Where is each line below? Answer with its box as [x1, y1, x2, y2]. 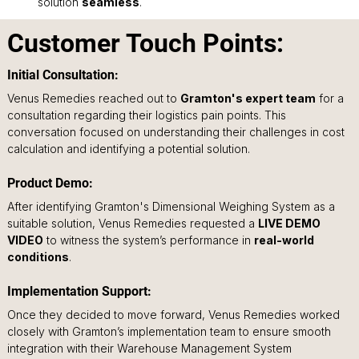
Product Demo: [6, 175, 96, 192]
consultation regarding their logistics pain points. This [6, 108, 289, 123]
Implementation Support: [6, 284, 155, 300]
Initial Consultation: [6, 67, 122, 83]
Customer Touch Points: [6, 27, 284, 58]
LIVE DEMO [257, 216, 323, 231]
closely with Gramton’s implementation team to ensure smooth [6, 325, 334, 339]
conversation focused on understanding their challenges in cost [6, 125, 348, 139]
